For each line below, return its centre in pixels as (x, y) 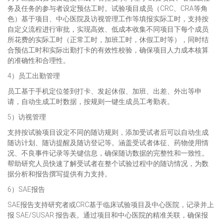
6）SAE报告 (26, 189)
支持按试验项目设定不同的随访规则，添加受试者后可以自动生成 (108, 132)
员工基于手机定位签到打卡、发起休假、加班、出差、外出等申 (105, 91)
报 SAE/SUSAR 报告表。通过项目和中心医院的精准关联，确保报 (108, 215)
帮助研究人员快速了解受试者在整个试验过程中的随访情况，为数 (108, 164)
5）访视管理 (27, 117)
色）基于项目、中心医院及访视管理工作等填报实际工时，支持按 (108, 19)
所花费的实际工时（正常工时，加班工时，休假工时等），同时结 (108, 40)
